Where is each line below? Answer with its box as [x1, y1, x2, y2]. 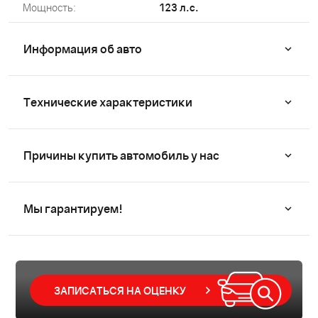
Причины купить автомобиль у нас [23, 148, 219, 163]
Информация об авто [23, 42, 142, 56]
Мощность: [23, 1, 76, 13]
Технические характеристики [23, 95, 192, 109]
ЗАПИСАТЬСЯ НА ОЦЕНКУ [54, 284, 186, 297]
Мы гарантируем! [23, 202, 123, 216]
